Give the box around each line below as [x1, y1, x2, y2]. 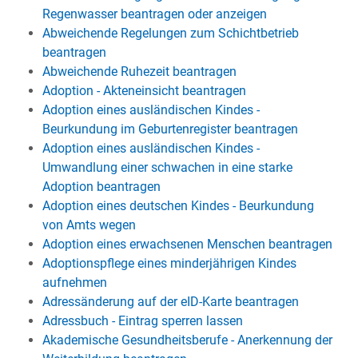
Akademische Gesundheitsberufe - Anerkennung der [42, 332, 332, 348]
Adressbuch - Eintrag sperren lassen [42, 313, 243, 328]
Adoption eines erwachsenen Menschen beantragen [42, 237, 332, 252]
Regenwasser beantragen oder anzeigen [42, 6, 267, 22]
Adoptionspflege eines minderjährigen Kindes [42, 256, 296, 271]
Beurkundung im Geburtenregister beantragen [42, 121, 298, 137]
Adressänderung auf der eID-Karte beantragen [42, 294, 299, 309]
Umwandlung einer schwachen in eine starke [42, 160, 292, 175]
